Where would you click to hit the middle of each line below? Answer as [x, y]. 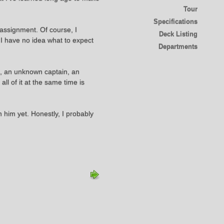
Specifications [175, 21]
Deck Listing [178, 34]
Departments [178, 46]
